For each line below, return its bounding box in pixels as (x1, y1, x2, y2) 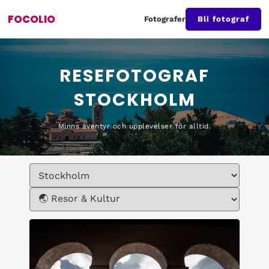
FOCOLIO (8, 12, 55, 26)
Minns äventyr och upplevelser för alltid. (58, 121, 211, 130)
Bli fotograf (198, 14, 249, 23)
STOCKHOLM (73, 87, 196, 112)
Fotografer (144, 14, 186, 23)
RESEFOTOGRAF (59, 63, 210, 88)
